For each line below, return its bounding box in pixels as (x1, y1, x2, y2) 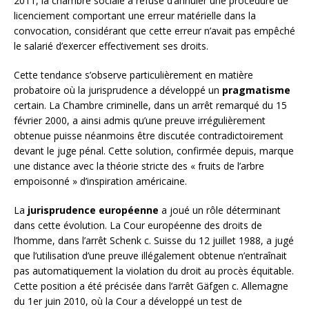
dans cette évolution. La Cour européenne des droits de (14, 218, 262, 232)
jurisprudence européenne (28, 203, 159, 217)
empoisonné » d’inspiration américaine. (14, 174, 187, 188)
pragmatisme (222, 83, 290, 97)
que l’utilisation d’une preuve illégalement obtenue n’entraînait (14, 248, 287, 262)
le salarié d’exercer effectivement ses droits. (14, 39, 208, 52)
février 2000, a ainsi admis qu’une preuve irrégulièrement (14, 113, 266, 127)
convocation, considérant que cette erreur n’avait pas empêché (14, 23, 295, 37)
